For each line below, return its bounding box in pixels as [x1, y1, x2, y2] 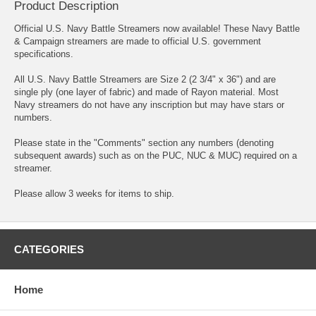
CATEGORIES [14, 243, 84, 255]
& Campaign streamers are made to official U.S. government [14, 35, 261, 47]
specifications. [14, 48, 73, 59]
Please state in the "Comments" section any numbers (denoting [14, 137, 274, 148]
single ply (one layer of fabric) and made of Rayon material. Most [14, 86, 279, 97]
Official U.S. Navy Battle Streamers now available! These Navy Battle [14, 23, 300, 34]
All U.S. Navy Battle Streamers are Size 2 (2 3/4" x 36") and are [14, 73, 276, 85]
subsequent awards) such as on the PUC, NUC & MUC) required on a [14, 150, 297, 161]
